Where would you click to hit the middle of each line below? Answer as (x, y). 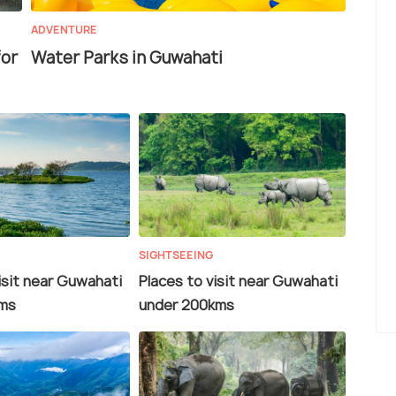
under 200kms (187, 305)
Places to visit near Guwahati (238, 282)
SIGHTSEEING (176, 255)
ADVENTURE (64, 30)
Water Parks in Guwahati (127, 58)
